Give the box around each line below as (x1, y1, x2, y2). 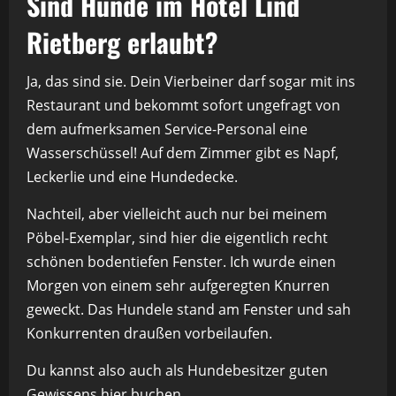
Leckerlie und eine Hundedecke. (27, 167, 238, 187)
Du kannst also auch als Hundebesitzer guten (27, 361, 328, 381)
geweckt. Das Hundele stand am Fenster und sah (27, 300, 351, 320)
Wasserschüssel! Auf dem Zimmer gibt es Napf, (27, 143, 339, 164)
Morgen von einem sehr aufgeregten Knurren (27, 276, 330, 296)
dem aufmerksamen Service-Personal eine (27, 119, 308, 140)
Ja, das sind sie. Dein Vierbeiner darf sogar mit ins (27, 72, 355, 92)
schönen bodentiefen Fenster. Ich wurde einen (27, 252, 336, 272)
